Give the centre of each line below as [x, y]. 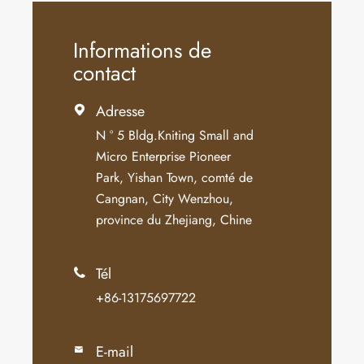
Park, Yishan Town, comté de [174, 177]
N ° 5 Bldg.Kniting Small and [175, 135]
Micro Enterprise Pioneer [163, 156]
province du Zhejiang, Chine [174, 219]
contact [104, 73]
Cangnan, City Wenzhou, [165, 198]
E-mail [115, 351]
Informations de [142, 50]
